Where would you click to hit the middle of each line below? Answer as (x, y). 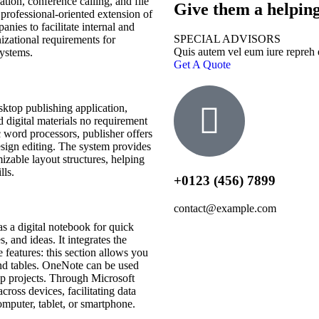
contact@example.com (225, 208)
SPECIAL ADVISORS (227, 39)
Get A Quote (202, 65)
